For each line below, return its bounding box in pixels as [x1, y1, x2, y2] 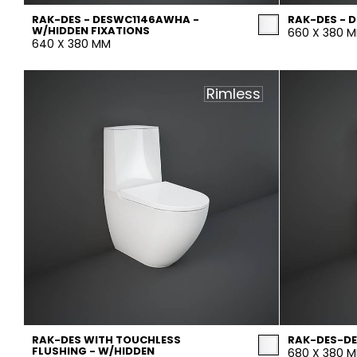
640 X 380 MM [32, 36, 111, 52]
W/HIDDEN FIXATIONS [32, 23, 150, 38]
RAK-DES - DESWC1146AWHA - [32, 12, 199, 27]
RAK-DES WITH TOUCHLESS [32, 332, 181, 347]
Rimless [206, 84, 261, 104]
